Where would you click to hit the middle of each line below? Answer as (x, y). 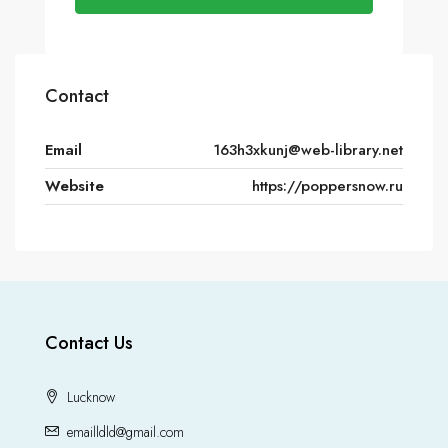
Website (74, 186)
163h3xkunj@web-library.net (308, 150)
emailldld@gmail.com (125, 432)
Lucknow (89, 397)
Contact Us (89, 343)
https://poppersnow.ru (327, 186)
